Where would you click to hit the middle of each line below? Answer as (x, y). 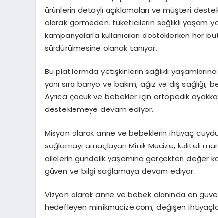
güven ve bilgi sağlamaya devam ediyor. (120, 171)
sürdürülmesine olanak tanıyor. (101, 48)
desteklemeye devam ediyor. (99, 109)
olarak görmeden (76, 22)
